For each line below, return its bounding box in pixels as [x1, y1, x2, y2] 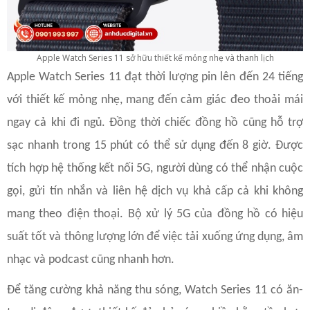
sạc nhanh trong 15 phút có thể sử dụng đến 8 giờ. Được [7, 139, 303, 153]
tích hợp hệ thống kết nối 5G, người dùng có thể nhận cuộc [7, 162, 303, 176]
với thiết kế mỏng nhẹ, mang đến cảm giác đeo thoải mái [7, 93, 303, 107]
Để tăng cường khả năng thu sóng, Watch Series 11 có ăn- [7, 284, 303, 298]
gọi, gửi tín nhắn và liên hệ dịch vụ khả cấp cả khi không [7, 185, 303, 199]
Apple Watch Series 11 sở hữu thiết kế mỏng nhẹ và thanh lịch [36, 52, 274, 64]
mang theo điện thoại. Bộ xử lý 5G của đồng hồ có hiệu [7, 208, 303, 221]
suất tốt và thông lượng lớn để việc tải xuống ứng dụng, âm [7, 230, 303, 244]
